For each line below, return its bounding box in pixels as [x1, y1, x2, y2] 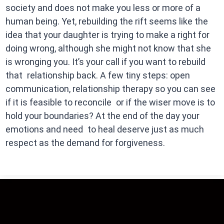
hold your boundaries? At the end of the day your [5, 110, 199, 121]
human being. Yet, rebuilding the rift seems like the [5, 15, 208, 26]
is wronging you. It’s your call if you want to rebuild [5, 56, 205, 67]
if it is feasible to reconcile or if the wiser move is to [5, 96, 215, 107]
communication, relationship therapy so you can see [5, 83, 215, 94]
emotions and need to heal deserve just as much [5, 123, 204, 134]
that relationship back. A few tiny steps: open [5, 69, 190, 80]
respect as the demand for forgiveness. [5, 137, 165, 148]
